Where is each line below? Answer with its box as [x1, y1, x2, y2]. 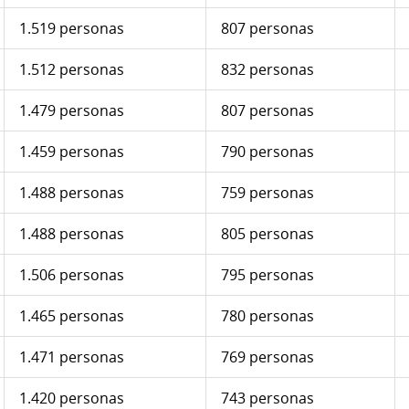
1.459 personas [19, 142, 124, 163]
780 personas [221, 306, 314, 327]
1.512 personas [19, 59, 124, 80]
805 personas [221, 224, 314, 245]
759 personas [221, 183, 314, 204]
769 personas [221, 347, 314, 368]
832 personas [221, 59, 314, 80]
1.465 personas [19, 306, 124, 327]
